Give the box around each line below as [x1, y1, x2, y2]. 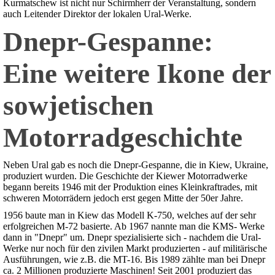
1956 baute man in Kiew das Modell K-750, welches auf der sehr [3, 210, 256, 221]
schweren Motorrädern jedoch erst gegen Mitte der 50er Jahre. [3, 193, 243, 204]
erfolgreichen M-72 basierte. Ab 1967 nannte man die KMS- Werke [3, 221, 265, 232]
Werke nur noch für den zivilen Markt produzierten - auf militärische [3, 243, 267, 254]
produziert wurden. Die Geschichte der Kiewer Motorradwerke [3, 171, 247, 182]
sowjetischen [3, 90, 153, 122]
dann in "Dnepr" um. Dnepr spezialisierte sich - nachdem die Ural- [3, 232, 261, 243]
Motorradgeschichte [3, 122, 242, 153]
